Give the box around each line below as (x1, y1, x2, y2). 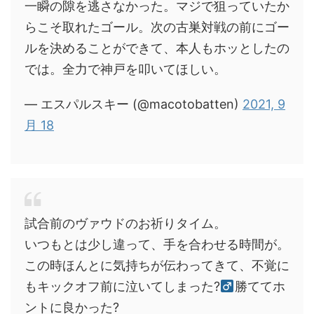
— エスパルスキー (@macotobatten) (25, 97, 243, 111)
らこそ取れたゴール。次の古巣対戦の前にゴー (25, 20, 289, 34)
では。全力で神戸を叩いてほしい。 (25, 62, 226, 76)
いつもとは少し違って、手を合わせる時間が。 (25, 237, 289, 252)
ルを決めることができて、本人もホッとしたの (25, 41, 289, 55)
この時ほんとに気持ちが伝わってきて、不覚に (25, 258, 289, 273)
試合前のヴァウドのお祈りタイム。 (25, 216, 226, 231)
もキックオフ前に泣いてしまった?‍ (25, 279, 220, 294)
